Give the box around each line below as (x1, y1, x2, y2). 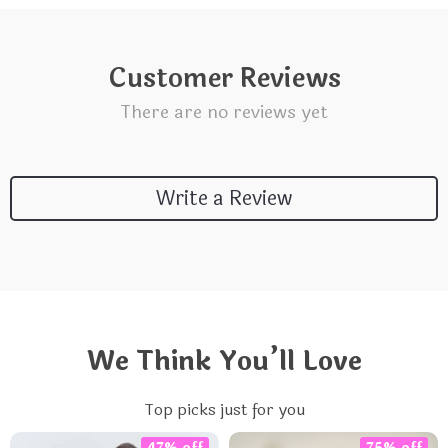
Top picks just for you (143, 397, 305, 422)
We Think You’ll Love (86, 341, 362, 382)
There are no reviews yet (120, 98, 328, 126)
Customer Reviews (107, 58, 341, 99)
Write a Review (156, 182, 292, 214)
